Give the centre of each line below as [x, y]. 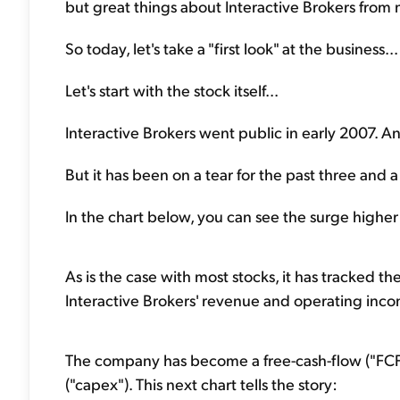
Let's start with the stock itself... [172, 90]
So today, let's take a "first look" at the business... [232, 48]
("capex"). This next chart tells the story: [201, 383]
